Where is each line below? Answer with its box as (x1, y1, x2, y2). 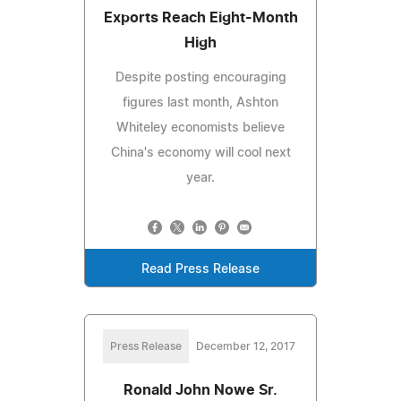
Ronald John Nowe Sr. (124, 382, 277, 397)
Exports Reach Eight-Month (103, 10, 298, 25)
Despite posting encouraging (115, 71, 286, 84)
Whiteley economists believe (116, 121, 285, 134)
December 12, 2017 (195, 340, 295, 352)
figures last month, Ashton (123, 96, 278, 109)
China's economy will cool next (110, 146, 291, 159)
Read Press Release (141, 262, 260, 276)
